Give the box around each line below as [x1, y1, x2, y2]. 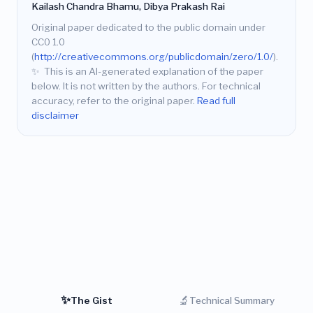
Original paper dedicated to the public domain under [31, 22, 265, 34]
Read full [197, 95, 235, 107]
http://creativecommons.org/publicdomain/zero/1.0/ [34, 51, 273, 63]
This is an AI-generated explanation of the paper [42, 66, 264, 78]
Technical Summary [189, 294, 275, 306]
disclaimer [31, 110, 79, 122]
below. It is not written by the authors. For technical [31, 80, 261, 92]
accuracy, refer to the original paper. [31, 95, 197, 107]
